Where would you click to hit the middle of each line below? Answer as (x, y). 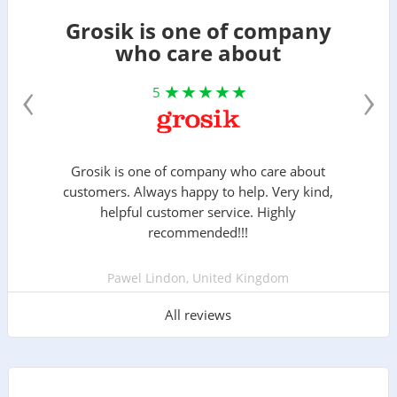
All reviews (198, 315)
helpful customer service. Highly (198, 212)
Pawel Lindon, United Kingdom (198, 278)
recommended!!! (198, 233)
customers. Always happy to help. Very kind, (198, 192)
